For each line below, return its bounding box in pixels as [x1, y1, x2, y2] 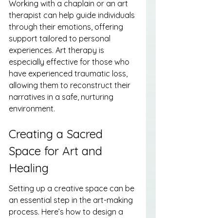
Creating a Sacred [9, 126, 106, 141]
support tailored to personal [9, 34, 112, 44]
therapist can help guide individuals [9, 10, 137, 20]
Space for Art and [9, 143, 106, 158]
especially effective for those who [9, 57, 131, 67]
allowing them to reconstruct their [9, 80, 132, 91]
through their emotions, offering [9, 22, 125, 32]
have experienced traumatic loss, [9, 69, 129, 79]
